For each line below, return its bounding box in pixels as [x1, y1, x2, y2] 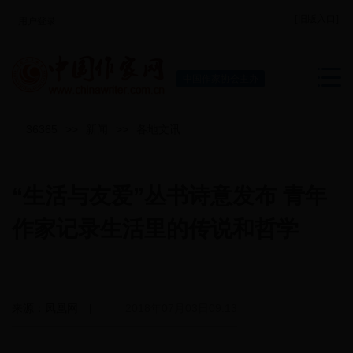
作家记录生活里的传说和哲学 [12, 217, 299, 242]
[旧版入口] [295, 13, 339, 24]
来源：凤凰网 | [12, 302, 125, 315]
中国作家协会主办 [183, 73, 258, 84]
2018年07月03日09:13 [125, 302, 237, 315]
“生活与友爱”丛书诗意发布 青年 [12, 184, 327, 209]
